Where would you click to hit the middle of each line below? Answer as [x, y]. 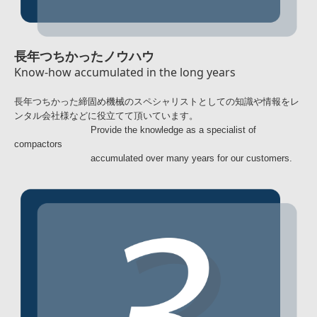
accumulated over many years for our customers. [153, 158]
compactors [38, 144]
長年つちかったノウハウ [84, 56]
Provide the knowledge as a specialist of [135, 129]
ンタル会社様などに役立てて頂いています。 [106, 115]
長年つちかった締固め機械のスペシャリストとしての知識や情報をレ [157, 101]
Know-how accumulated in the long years [125, 72]
